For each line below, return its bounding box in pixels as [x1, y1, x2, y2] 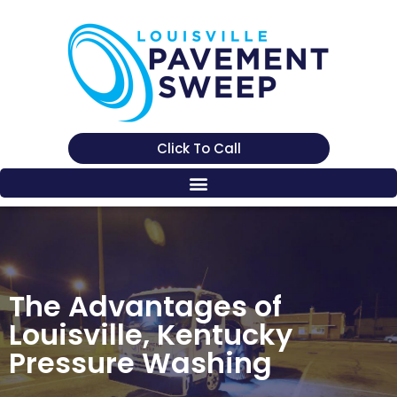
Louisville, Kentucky [9, 315, 292, 354]
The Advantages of [9, 286, 282, 326]
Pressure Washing [9, 343, 272, 383]
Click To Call [156, 139, 241, 158]
